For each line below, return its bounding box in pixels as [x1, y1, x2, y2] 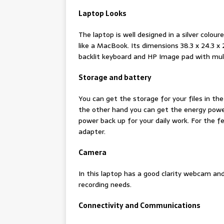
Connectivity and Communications [78, 200, 200, 211]
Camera [78, 147, 106, 158]
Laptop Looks [78, 8, 126, 19]
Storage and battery [78, 72, 151, 83]
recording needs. [78, 179, 131, 190]
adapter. [78, 126, 105, 137]
